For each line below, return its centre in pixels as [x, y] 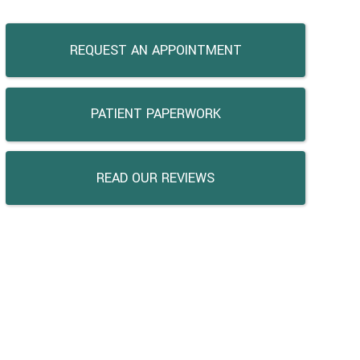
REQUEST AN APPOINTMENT [155, 50]
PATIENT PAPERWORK [155, 114]
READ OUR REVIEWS [156, 178]
